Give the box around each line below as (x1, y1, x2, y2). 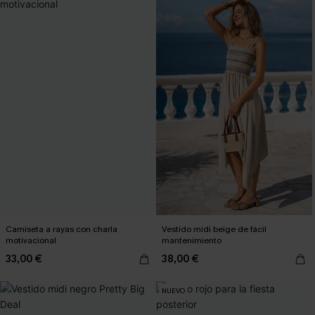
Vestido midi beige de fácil (162, 224, 266, 235)
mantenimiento (162, 235, 221, 246)
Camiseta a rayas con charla (6, 224, 117, 235)
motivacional (6, 235, 56, 246)
